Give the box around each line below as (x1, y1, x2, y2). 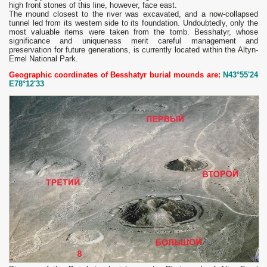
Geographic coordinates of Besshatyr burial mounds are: (9, 70, 223, 80)
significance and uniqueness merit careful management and (9, 36, 258, 46)
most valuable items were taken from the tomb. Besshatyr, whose (9, 27, 258, 37)
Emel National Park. (9, 54, 78, 64)
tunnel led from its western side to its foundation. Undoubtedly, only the (9, 18, 258, 28)
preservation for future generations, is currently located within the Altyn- (9, 45, 258, 55)
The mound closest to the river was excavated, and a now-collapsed (9, 10, 258, 19)
